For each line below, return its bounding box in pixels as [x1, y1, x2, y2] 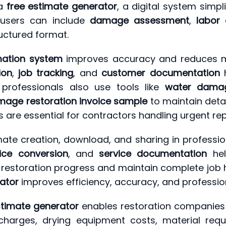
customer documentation [101, 67, 220, 79]
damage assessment [89, 14, 189, 27]
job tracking [18, 67, 74, 79]
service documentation [99, 147, 207, 160]
